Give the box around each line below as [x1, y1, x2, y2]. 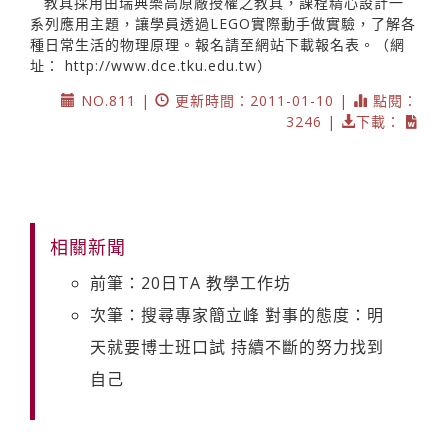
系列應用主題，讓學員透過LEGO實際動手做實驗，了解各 [30, 14, 416, 34]
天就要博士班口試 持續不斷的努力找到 [90, 336, 384, 359]
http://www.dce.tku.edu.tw [65, 56, 257, 76]
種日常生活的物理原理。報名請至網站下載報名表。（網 [30, 35, 405, 55]
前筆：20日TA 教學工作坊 [90, 272, 291, 295]
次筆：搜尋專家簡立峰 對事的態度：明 [90, 304, 384, 327]
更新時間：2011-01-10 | [170, 91, 353, 111]
